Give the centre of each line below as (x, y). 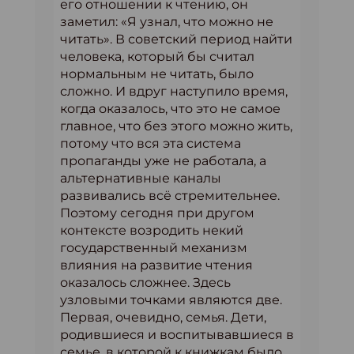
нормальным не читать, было (157, 74)
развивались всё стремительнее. (170, 196)
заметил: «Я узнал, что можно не (167, 22)
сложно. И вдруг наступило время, (174, 91)
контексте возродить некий (152, 230)
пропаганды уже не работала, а (163, 161)
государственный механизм (154, 248)
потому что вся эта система (151, 143)
